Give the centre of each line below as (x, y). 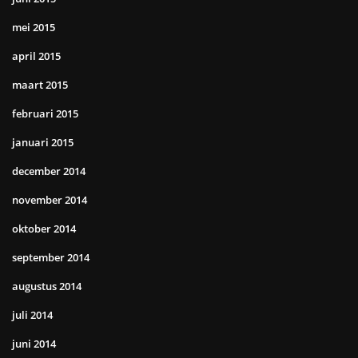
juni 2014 (34, 343)
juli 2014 (32, 314)
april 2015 (36, 56)
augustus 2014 (47, 286)
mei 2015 (34, 27)
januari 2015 (43, 142)
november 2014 (50, 199)
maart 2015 (40, 84)
